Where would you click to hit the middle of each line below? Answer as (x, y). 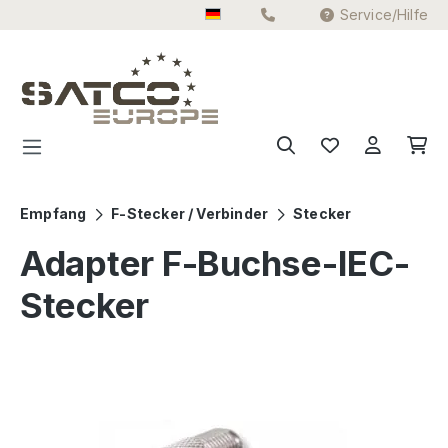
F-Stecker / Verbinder (190, 214)
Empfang (53, 214)
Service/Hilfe (383, 14)
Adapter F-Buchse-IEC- (215, 263)
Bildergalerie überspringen (125, 387)
